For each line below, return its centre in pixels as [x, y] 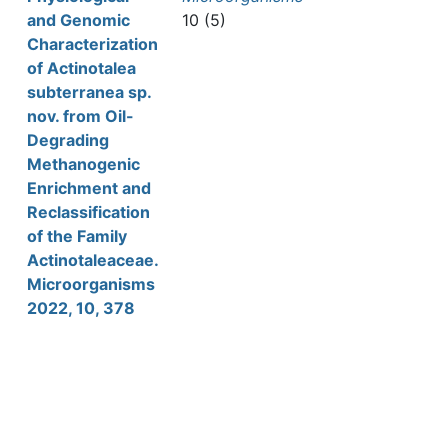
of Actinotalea [81, 68]
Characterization [92, 44]
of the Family [77, 236]
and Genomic [78, 20]
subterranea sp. [89, 92]
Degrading [68, 140]
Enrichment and [89, 188]
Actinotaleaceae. [92, 260]
